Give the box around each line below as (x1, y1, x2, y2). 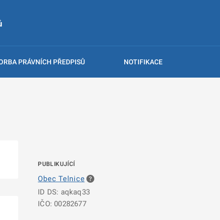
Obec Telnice (38, 174, 85, 183)
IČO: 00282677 (38, 199, 86, 208)
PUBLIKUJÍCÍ (38, 161, 75, 167)
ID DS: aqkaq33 (38, 188, 90, 196)
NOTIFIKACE (123, 58, 163, 66)
